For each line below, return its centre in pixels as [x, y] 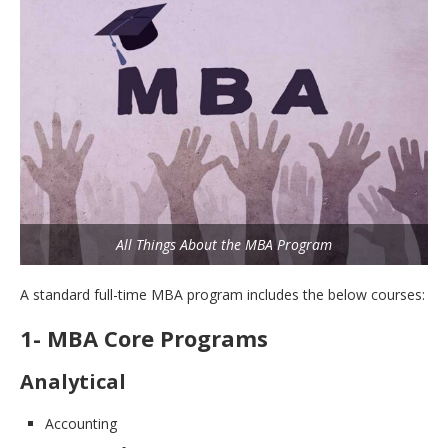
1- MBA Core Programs [144, 338]
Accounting [81, 424]
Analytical [73, 382]
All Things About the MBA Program [224, 245]
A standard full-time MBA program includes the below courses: [222, 295]
